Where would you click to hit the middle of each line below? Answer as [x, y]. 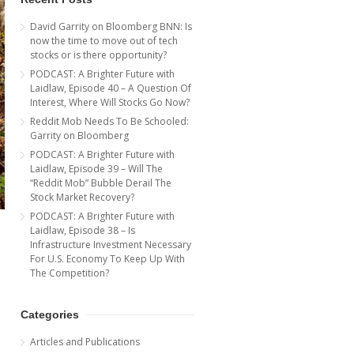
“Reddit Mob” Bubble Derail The [101, 183]
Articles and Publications [85, 341]
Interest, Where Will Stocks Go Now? [110, 102]
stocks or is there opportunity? [98, 55]
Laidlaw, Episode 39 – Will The [96, 168]
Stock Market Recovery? [82, 197]
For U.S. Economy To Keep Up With [107, 258]
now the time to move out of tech [104, 40]
